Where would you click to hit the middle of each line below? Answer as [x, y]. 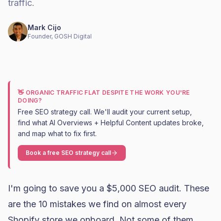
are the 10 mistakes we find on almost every [97, 204]
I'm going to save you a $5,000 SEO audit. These [109, 188]
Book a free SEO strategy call [68, 153]
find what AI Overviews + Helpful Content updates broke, [111, 123]
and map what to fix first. [57, 133]
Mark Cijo [44, 27]
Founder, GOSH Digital [60, 36]
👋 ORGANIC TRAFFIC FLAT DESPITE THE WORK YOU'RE [104, 92]
